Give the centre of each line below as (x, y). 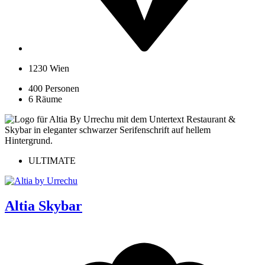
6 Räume (45, 99)
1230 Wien (49, 68)
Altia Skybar (43, 206)
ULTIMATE (52, 160)
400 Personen (54, 88)
